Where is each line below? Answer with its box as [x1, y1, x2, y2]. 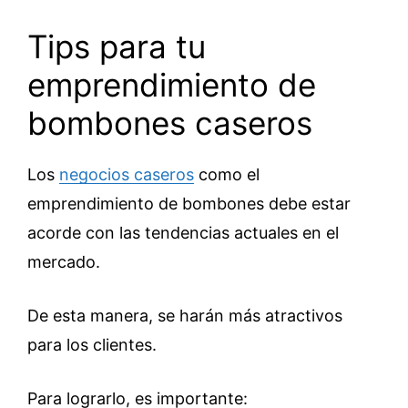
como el [194, 164, 260, 184]
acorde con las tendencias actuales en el [27, 222, 339, 242]
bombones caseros [27, 103, 312, 142]
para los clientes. [27, 334, 157, 354]
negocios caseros [59, 164, 194, 184]
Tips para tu [27, 26, 206, 66]
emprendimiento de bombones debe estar [27, 193, 351, 213]
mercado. [27, 251, 100, 271]
